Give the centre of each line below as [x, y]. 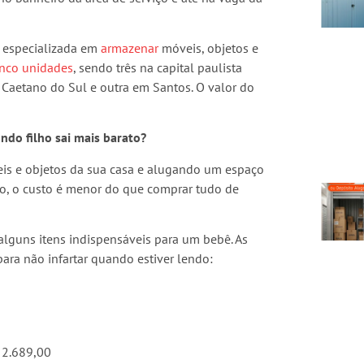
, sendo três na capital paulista [158, 67]
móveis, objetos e [209, 48]
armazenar [130, 48]
